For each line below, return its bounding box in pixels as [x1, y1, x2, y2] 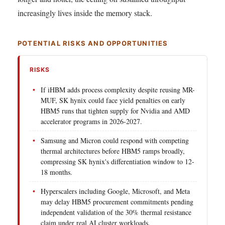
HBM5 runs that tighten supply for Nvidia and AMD [41, 105, 190, 116]
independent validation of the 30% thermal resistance [41, 207, 191, 217]
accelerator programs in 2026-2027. [41, 116, 142, 126]
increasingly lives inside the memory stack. [18, 7, 152, 18]
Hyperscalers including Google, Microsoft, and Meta [41, 186, 190, 196]
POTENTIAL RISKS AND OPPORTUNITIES [18, 39, 168, 47]
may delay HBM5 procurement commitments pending [41, 196, 193, 206]
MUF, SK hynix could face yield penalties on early [41, 95, 185, 105]
